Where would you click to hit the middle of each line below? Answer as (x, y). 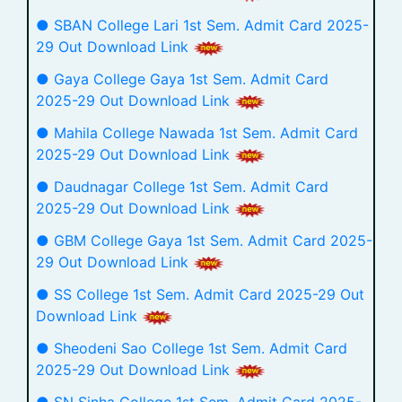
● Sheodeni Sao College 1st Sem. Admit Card (192, 348)
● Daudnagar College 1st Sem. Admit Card (182, 187)
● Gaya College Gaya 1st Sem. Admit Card (182, 79)
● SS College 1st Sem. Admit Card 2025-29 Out (200, 294)
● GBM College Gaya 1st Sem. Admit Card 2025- (204, 240)
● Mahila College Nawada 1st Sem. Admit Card (197, 133)
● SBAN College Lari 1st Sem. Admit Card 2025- (202, 25)
